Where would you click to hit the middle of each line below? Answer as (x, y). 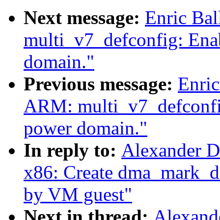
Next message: (84, 18)
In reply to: (72, 150)
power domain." (85, 128)
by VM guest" (78, 194)
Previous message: (101, 84)
